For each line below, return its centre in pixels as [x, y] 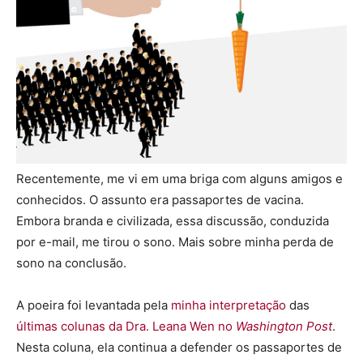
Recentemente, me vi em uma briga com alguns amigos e [179, 179]
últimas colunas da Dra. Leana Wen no [126, 327]
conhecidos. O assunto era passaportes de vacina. [160, 200]
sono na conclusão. [71, 263]
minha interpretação [228, 305]
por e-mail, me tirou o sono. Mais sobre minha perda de [175, 242]
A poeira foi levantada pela [94, 305]
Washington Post [284, 327]
